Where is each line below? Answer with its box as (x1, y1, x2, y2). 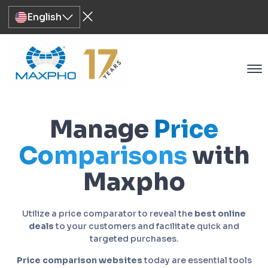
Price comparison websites (16, 255, 142, 266)
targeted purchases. (89, 233, 179, 244)
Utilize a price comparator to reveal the (22, 208, 194, 219)
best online (194, 208, 246, 219)
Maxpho (83, 167, 185, 197)
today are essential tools (142, 255, 252, 266)
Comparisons (18, 141, 187, 171)
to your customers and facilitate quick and (54, 221, 239, 232)
